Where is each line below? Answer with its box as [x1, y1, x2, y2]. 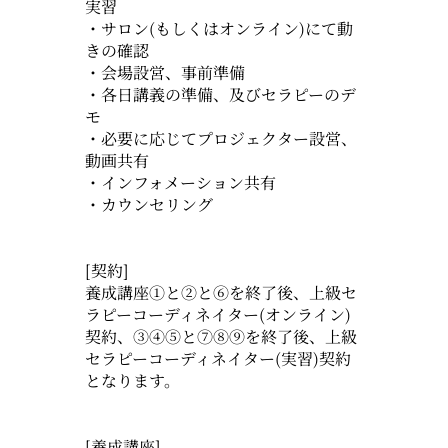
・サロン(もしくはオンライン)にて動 [84, 16, 353, 40]
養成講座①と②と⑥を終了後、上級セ [84, 280, 357, 304]
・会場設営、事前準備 [84, 60, 245, 84]
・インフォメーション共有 [84, 170, 292, 194]
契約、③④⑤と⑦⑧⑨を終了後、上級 [84, 324, 357, 348]
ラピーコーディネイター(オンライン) [84, 302, 351, 326]
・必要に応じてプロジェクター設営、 [84, 126, 357, 150]
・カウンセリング [84, 192, 213, 216]
